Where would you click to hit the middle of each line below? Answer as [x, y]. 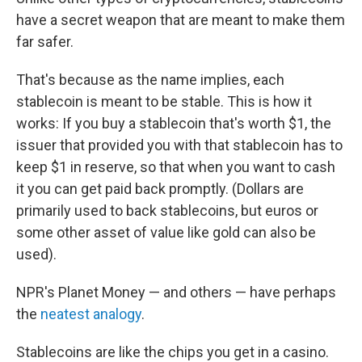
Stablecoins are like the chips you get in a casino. [173, 352]
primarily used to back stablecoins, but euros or [167, 210]
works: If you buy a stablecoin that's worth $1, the [174, 123]
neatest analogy [91, 314]
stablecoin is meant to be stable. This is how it [164, 101]
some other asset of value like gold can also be [166, 232]
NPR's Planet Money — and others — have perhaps [176, 292]
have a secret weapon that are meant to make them [181, 20]
